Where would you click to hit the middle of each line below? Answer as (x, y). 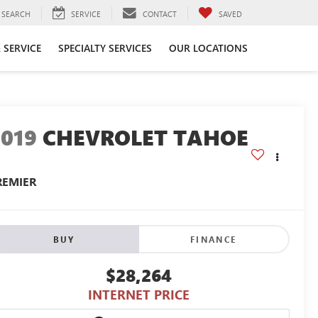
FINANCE (213, 240)
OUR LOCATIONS (208, 48)
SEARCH (16, 13)
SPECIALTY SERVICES (105, 48)
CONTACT (160, 13)
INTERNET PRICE (139, 295)
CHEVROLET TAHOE (146, 137)
